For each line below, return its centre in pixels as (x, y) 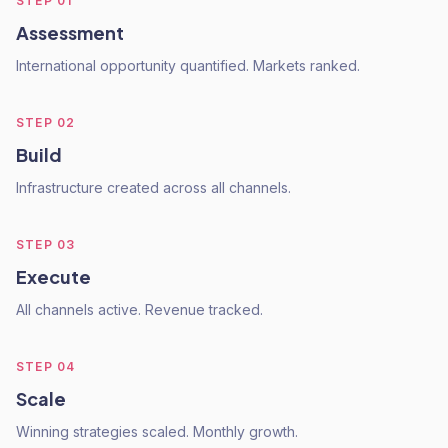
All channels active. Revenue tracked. (139, 309)
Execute (53, 276)
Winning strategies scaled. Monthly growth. (157, 431)
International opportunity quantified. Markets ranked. (188, 65)
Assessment (70, 32)
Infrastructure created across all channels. (153, 187)
